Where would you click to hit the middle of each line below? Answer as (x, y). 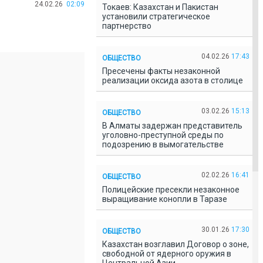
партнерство (129, 26)
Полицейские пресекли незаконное (171, 190)
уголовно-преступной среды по (163, 135)
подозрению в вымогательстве (165, 144)
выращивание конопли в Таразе (166, 199)
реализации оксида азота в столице (174, 80)
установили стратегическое (156, 16)
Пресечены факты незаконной (161, 71)
